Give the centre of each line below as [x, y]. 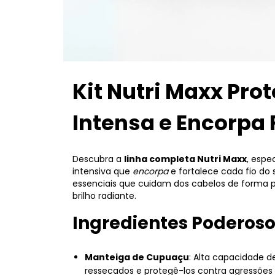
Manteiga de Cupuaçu [137, 258]
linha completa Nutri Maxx [185, 159]
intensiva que [103, 172]
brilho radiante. [104, 196]
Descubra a [98, 159]
